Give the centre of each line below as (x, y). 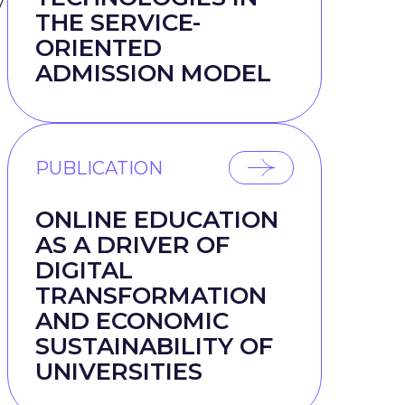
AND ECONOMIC (132, 321)
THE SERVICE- (118, 23)
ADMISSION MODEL (153, 73)
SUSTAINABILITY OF (154, 346)
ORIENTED (99, 48)
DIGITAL (84, 270)
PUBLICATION (99, 168)
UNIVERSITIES (119, 372)
